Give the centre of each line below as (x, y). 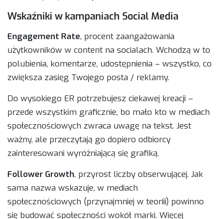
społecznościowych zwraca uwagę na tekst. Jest (99, 126)
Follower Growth (41, 175)
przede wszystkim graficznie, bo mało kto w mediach (109, 112)
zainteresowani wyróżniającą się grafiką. (83, 153)
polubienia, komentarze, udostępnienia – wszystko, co (109, 64)
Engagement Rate (44, 37)
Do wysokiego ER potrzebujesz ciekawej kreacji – (100, 99)
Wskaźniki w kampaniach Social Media (93, 17)
